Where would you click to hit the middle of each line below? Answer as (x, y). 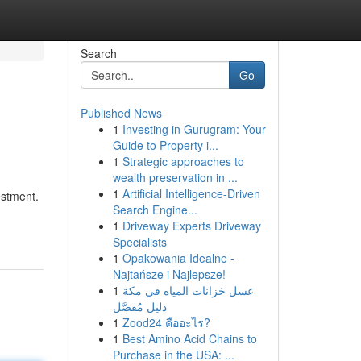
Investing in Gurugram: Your (194, 129)
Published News (121, 113)
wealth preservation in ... (175, 177)
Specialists (139, 242)
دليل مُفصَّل (139, 306)
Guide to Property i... (165, 145)
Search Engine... (155, 210)
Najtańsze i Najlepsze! (169, 274)
